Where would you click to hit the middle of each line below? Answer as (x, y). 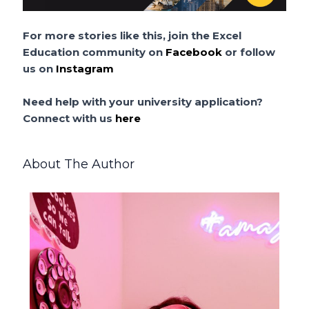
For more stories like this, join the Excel (132, 35)
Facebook (194, 52)
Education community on (94, 52)
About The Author (79, 164)
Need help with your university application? (143, 101)
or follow (249, 52)
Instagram (85, 68)
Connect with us (69, 118)
